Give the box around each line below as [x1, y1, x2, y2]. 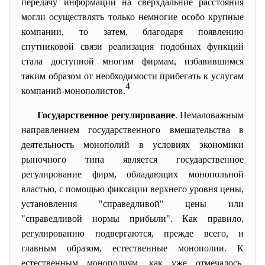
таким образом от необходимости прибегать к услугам [21, 71, 244, 81]
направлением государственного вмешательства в [21, 125, 244, 135]
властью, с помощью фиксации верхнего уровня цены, [21, 184, 244, 194]
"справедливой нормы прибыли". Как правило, [21, 214, 244, 224]
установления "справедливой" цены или [21, 199, 244, 209]
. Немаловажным [174, 110, 244, 120]
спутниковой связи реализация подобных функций [21, 41, 244, 51]
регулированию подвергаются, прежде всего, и [21, 228, 244, 238]
